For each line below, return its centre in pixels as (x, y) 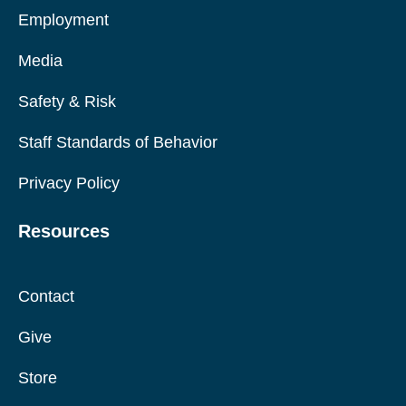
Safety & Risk (67, 102)
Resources (64, 232)
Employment (63, 20)
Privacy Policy (69, 184)
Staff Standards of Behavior (118, 143)
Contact (46, 297)
